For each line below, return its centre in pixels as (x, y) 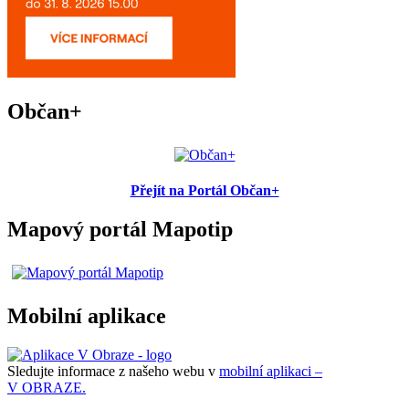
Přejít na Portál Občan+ (204, 191)
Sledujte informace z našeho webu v (113, 371)
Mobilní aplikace (87, 315)
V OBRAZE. (47, 387)
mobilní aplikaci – (271, 371)
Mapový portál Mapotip (120, 230)
